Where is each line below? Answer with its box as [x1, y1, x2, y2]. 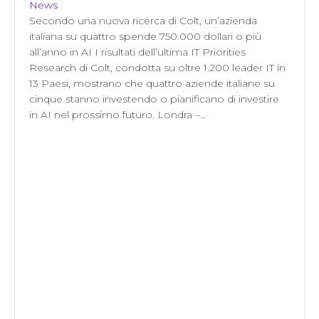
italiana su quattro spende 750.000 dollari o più [29, 30, 261, 43]
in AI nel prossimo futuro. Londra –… [29, 108, 206, 122]
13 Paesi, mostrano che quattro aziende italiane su [29, 77, 275, 90]
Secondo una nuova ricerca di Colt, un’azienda [29, 14, 257, 28]
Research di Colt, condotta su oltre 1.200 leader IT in [29, 61, 286, 75]
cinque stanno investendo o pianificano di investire [29, 93, 279, 106]
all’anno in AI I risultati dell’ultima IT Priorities [29, 46, 246, 59]
